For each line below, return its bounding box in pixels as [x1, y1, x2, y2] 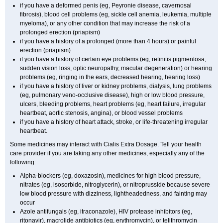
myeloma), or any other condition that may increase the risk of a [20, 20, 190, 27]
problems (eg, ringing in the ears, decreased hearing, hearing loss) [20, 74, 200, 81]
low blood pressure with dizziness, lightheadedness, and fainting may [20, 190, 207, 197]
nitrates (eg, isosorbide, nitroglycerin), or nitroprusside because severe [20, 181, 210, 188]
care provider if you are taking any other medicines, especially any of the [10, 150, 205, 157]
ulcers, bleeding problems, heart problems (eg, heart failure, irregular [20, 101, 206, 108]
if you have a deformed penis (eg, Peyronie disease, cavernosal [20, 2, 192, 9]
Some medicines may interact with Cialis [10, 141, 120, 148]
